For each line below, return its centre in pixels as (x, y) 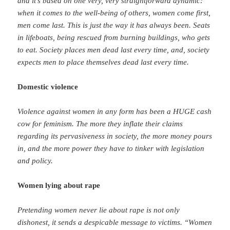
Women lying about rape (59, 186)
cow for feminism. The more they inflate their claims (100, 124)
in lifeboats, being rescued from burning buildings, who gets (114, 38)
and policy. (35, 161)
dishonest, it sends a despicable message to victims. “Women (115, 223)
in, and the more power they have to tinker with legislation (111, 149)
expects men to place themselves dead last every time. (103, 62)
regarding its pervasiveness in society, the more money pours (115, 136)
